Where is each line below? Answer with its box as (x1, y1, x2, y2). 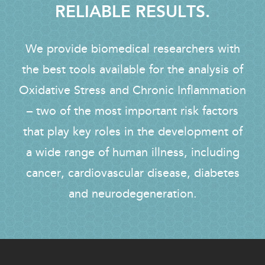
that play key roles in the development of (22, 124, 243, 139)
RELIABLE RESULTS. (55, 2, 210, 22)
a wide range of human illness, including (25, 145, 240, 160)
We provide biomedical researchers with (25, 41, 240, 56)
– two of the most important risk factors (27, 104, 238, 118)
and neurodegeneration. (68, 186, 197, 201)
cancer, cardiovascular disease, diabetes (25, 166, 240, 180)
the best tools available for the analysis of (22, 62, 243, 77)
